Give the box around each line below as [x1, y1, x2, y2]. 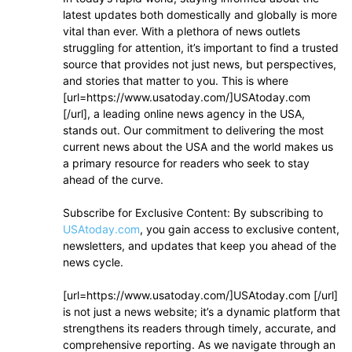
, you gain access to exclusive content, [140, 222, 339, 236]
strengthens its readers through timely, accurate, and [63, 321, 336, 335]
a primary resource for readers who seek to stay [63, 156, 310, 170]
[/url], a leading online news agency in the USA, [63, 107, 305, 121]
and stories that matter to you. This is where [63, 74, 288, 88]
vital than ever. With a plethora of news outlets [63, 24, 300, 38]
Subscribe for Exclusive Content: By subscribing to [63, 206, 323, 220]
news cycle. [63, 255, 123, 269]
